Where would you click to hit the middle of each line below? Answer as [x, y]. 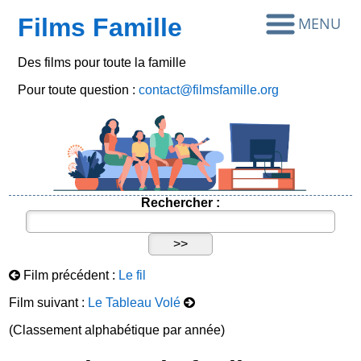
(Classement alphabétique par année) [117, 330]
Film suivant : [49, 303]
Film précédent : [70, 276]
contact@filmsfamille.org [209, 90]
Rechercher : [180, 203]
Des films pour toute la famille [102, 62]
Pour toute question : [79, 90]
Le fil [133, 276]
